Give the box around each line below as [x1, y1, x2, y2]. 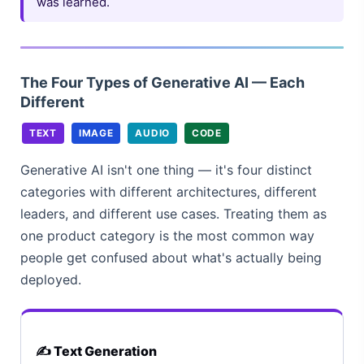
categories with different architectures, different [20, 183, 317, 200]
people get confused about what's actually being [20, 249, 322, 266]
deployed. [20, 271, 81, 288]
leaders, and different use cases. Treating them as [20, 205, 327, 222]
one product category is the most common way [20, 227, 314, 244]
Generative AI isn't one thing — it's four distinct [20, 161, 312, 178]
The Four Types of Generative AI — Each [20, 73, 305, 91]
